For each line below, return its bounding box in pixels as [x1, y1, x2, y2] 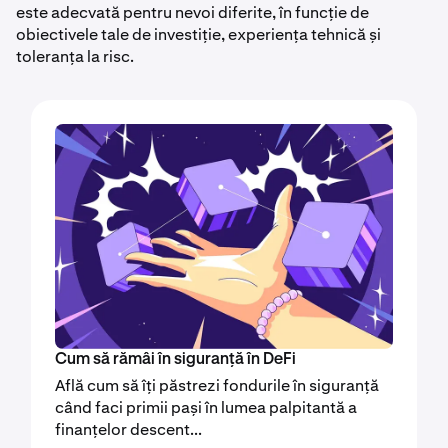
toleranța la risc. [16, 45, 134, 67]
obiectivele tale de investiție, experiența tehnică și [16, 23, 381, 45]
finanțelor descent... [55, 419, 202, 441]
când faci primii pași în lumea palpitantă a [55, 397, 357, 419]
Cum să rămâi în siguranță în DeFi [55, 352, 296, 369]
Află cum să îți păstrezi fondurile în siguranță [55, 375, 379, 397]
